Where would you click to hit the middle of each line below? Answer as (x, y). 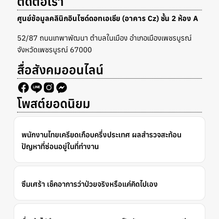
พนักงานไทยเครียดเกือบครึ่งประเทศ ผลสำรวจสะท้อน (101, 134)
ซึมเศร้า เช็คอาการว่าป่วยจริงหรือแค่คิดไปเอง (90, 184)
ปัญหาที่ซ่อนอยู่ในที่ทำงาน (60, 146)
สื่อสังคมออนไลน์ (60, 69)
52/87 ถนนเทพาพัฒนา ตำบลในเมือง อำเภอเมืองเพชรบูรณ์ (104, 38)
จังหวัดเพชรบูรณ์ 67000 (55, 49)
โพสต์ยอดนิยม (54, 103)
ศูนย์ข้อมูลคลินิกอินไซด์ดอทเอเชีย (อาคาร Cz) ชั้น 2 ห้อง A (109, 18)
